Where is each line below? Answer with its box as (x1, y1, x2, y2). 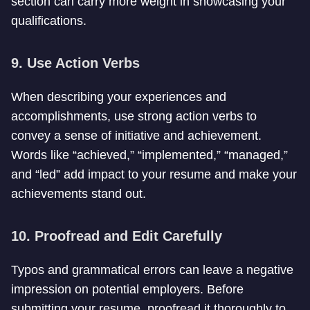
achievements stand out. (11, 187, 146, 201)
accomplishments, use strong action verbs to (11, 109, 257, 123)
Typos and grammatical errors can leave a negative (11, 263, 293, 277)
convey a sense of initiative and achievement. (11, 129, 262, 143)
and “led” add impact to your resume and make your (11, 167, 297, 181)
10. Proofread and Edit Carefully (11, 228, 222, 244)
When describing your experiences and (11, 90, 226, 104)
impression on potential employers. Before (11, 282, 244, 296)
